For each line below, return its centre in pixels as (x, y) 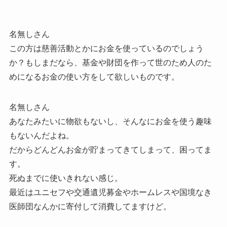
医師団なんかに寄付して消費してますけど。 (90, 207)
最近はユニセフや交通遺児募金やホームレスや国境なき (110, 193)
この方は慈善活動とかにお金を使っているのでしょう (106, 49)
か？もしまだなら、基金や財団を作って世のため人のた (110, 63)
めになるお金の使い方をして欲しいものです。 (94, 77)
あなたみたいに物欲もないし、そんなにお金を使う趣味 (110, 122)
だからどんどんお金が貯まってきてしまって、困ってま (110, 150)
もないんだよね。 (41, 136)
